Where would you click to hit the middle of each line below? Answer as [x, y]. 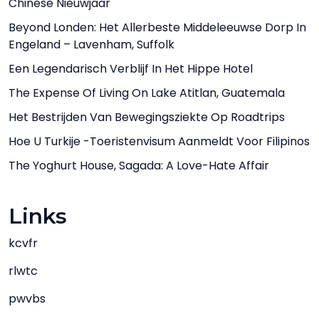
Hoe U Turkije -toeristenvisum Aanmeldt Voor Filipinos [159, 141]
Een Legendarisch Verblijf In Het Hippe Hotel [131, 69]
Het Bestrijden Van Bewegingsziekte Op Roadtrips [147, 117]
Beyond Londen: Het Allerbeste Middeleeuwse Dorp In [157, 27]
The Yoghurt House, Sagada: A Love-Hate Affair [139, 166]
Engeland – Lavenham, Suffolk [91, 45]
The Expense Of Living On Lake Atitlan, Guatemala [147, 93]
